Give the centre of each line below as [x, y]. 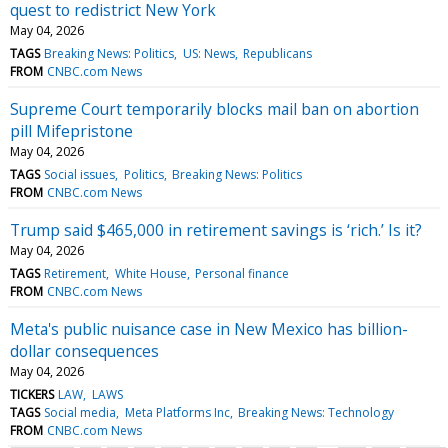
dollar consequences [84, 350]
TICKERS [32, 394]
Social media [80, 412]
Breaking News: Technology [315, 412]
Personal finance [241, 273]
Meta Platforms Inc [177, 412]
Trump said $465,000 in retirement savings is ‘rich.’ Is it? [216, 229]
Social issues [80, 174]
